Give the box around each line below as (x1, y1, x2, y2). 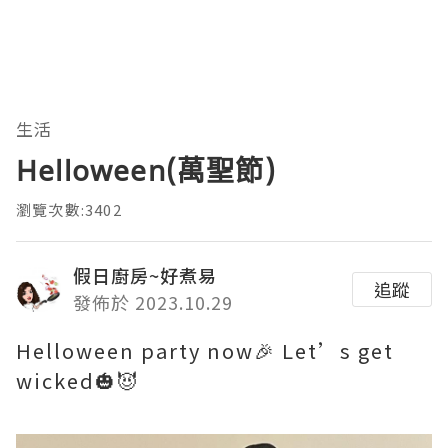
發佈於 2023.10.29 (73, 289, 233, 316)
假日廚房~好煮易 (73, 262, 217, 289)
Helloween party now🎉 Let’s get (16, 336, 394, 366)
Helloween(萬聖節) (16, 151, 276, 190)
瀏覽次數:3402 (16, 199, 122, 221)
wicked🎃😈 (16, 366, 139, 396)
